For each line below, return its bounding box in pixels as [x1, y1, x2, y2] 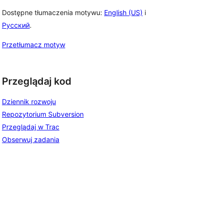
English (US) [104, 8, 143, 17]
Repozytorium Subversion [2, 109, 84, 118]
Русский [2, 21, 30, 30]
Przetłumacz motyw [2, 40, 65, 49]
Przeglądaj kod [2, 75, 72, 88]
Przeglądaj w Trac [2, 122, 59, 131]
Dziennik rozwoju [2, 97, 56, 106]
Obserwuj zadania [2, 135, 59, 144]
